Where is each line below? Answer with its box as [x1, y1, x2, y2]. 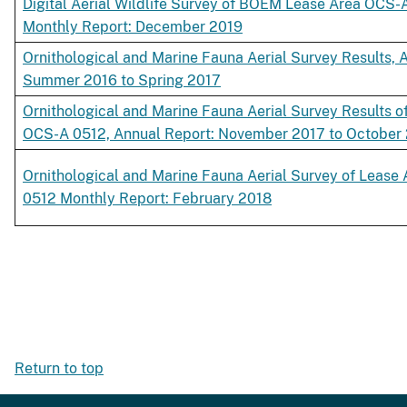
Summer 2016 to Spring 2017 [23, 72, 221, 90]
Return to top [15, 360, 104, 378]
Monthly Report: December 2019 [23, 18, 243, 36]
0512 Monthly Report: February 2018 [23, 190, 272, 208]
